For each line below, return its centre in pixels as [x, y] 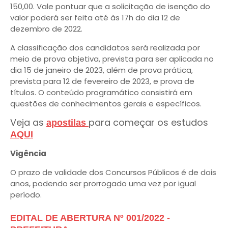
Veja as [28, 122]
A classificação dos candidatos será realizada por [105, 48]
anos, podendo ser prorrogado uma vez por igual [103, 183]
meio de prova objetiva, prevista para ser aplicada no [112, 59]
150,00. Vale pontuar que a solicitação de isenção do [110, 6]
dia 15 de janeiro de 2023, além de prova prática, [102, 70]
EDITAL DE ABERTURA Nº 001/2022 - [90, 218]
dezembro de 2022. [46, 29]
